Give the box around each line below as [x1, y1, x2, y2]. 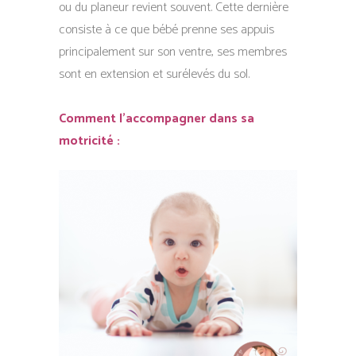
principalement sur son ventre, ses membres [59, 41, 287, 63]
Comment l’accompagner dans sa [59, 108, 254, 130]
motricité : [59, 130, 120, 152]
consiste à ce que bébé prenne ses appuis [59, 19, 274, 41]
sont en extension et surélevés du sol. [59, 64, 250, 85]
